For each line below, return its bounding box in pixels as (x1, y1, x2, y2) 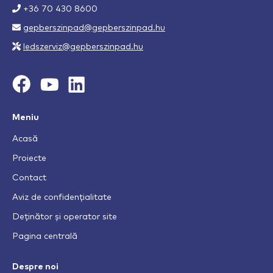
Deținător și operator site (12, 213, 117, 221)
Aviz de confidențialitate (12, 193, 112, 202)
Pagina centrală (12, 232, 77, 241)
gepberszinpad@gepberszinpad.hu (23, 24, 165, 32)
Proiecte (12, 154, 46, 163)
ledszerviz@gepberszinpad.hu (23, 43, 143, 51)
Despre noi (12, 263, 58, 271)
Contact (12, 174, 46, 182)
